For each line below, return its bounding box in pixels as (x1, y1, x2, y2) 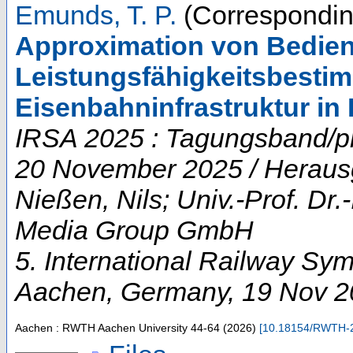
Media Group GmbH (15, 214, 254, 245)
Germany (121, 276, 228, 307)
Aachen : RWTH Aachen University (15, 321, 188, 334)
